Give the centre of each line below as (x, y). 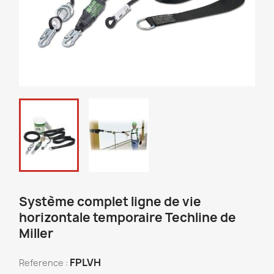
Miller (36, 233)
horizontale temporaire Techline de (128, 217)
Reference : (43, 263)
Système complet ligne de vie (110, 202)
